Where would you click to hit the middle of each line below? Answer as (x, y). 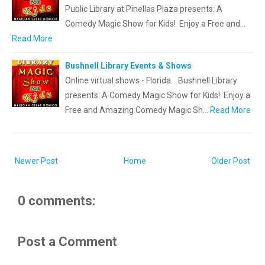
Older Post (231, 161)
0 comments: (56, 201)
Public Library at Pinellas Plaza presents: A (144, 9)
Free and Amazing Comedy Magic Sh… (137, 110)
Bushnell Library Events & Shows (128, 66)
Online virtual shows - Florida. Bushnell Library (151, 80)
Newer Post (36, 161)
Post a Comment (67, 242)
